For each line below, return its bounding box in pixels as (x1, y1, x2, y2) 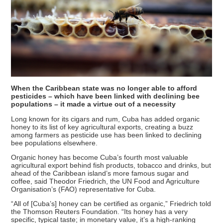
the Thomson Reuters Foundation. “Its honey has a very (11, 208, 188, 216)
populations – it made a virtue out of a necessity (11, 100, 176, 109)
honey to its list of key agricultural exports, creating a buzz (11, 122, 194, 131)
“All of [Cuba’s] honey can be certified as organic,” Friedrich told (11, 200, 212, 208)
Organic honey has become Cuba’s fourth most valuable (11, 153, 189, 161)
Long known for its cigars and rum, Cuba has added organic (11, 114, 200, 123)
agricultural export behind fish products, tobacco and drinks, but (11, 161, 212, 169)
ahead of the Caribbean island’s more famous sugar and (11, 169, 189, 177)
